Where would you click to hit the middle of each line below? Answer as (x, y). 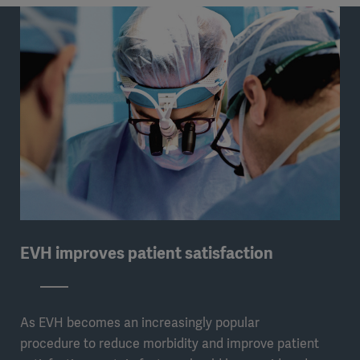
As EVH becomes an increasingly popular (140, 322)
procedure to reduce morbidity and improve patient (170, 343)
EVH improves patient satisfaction (147, 253)
